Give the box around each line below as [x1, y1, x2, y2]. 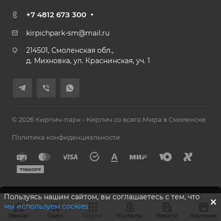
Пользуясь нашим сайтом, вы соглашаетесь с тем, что [4, 192, 200, 201]
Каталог [82, 213, 103, 219]
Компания [190, 213, 217, 219]
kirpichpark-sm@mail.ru [26, 29, 110, 37]
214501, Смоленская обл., [26, 46, 113, 55]
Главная [8, 213, 29, 219]
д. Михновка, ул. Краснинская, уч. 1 [26, 56, 150, 65]
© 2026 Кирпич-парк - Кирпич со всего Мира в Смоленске [12, 115, 206, 123]
